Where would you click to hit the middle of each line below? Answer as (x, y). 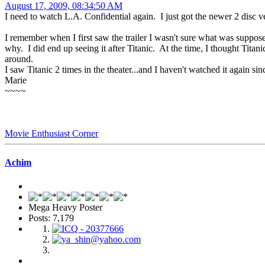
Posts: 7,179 (51, 218)
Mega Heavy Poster (65, 207)
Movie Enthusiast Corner (51, 134)
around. (19, 59)
